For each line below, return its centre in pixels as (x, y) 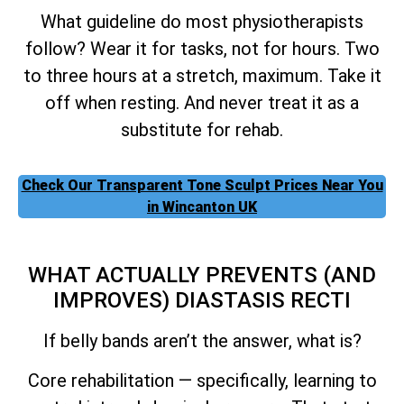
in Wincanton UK (202, 207)
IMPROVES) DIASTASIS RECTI (202, 300)
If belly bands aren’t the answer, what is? (202, 340)
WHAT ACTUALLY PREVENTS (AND (202, 275)
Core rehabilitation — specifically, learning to (202, 380)
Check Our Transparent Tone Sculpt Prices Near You (202, 185)
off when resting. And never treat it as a (202, 103)
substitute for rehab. (202, 130)
